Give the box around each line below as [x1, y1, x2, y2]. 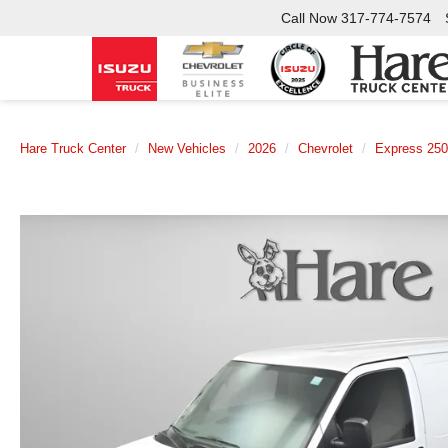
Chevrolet [298, 141, 353, 156]
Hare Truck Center [20, 141, 126, 156]
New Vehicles [148, 141, 226, 156]
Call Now [281, 10, 337, 27]
